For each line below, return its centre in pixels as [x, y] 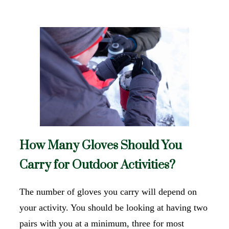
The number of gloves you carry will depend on [108, 191]
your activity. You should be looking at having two [113, 207]
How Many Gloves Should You [101, 145]
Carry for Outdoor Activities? [97, 165]
